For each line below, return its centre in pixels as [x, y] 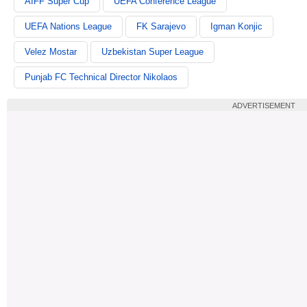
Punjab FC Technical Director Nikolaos [101, 77]
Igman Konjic [236, 26]
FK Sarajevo [161, 26]
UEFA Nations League [68, 26]
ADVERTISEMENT [264, 105]
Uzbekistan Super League [152, 51]
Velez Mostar [51, 51]
